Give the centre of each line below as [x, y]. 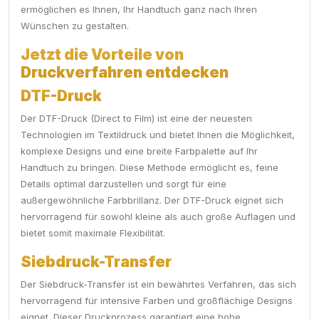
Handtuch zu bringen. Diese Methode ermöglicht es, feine [150, 168]
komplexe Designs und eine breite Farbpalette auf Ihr [139, 151]
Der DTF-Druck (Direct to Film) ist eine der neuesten [136, 119]
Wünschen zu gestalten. [75, 26]
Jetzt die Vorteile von [102, 55]
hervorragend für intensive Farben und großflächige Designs [157, 301]
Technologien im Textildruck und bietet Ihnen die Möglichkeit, [158, 135]
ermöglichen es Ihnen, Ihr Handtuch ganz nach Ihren [139, 10]
